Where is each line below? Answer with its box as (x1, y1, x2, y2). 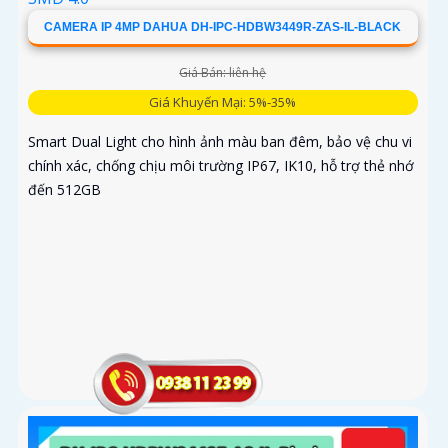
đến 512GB (28, 179, 101, 199)
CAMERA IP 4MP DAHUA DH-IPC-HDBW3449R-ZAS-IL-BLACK (44, 19, 402, 34)
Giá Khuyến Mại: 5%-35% (149, 92, 297, 111)
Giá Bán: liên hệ (179, 63, 267, 81)
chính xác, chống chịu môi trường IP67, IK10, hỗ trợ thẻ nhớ (28, 155, 414, 175)
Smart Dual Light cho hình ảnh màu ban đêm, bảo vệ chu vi (28, 131, 412, 151)
